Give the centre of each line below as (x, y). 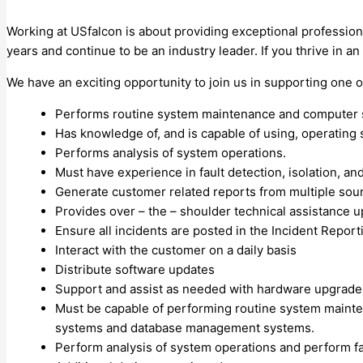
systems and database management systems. (185, 327)
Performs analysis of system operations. (171, 152)
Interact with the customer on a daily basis (176, 250)
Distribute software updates (135, 269)
